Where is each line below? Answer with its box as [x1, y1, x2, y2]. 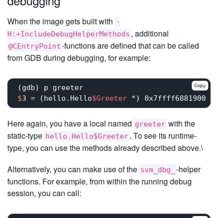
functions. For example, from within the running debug [7, 175, 192, 187]
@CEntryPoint [8, 41, 61, 51]
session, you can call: [7, 187, 81, 199]
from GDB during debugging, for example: [7, 52, 150, 63]
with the [166, 117, 195, 129]
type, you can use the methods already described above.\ [7, 142, 203, 153]
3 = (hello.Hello [22, 94, 92, 103]
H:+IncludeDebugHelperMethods [7, 29, 130, 38]
